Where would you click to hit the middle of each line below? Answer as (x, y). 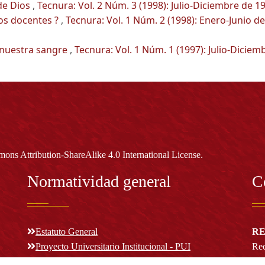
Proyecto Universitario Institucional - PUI (113, 247)
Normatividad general (99, 182)
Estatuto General (67, 232)
